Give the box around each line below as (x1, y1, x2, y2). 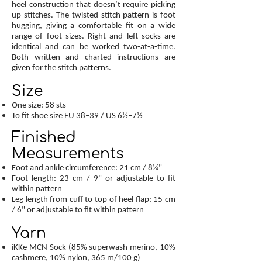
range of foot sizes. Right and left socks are (12, 30, 175, 41)
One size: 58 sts (12, 99, 66, 110)
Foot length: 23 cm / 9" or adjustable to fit (12, 173, 175, 183)
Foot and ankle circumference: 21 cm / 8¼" (12, 162, 162, 173)
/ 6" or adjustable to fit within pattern (12, 204, 144, 215)
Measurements (12, 146, 123, 162)
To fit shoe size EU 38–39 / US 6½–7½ (12, 110, 143, 120)
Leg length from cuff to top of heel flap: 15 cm (12, 194, 175, 204)
